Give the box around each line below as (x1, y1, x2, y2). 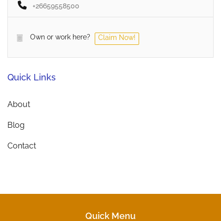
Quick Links (7, 72, 56, 83)
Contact (7, 141, 36, 151)
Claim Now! (98, 34, 136, 42)
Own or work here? (30, 33, 90, 41)
